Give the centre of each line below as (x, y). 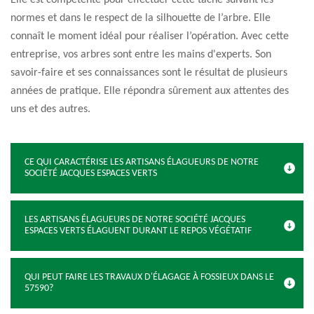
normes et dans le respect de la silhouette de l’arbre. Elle (141, 18)
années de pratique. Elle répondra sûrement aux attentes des (150, 91)
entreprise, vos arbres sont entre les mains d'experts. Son (141, 55)
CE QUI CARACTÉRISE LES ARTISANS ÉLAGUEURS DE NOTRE (142, 162)
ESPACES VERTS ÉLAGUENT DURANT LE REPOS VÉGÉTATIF (138, 231)
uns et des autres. (50, 109)
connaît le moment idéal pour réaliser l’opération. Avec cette (150, 36)
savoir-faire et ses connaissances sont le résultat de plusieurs (149, 73)
